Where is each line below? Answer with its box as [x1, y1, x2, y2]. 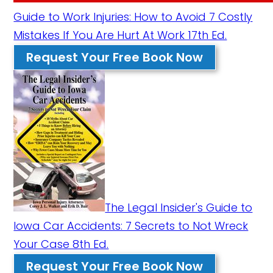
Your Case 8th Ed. [13, 236, 109, 252]
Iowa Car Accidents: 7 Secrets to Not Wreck [13, 218, 249, 233]
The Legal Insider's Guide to [105, 200, 253, 215]
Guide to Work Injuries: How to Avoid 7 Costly [13, 9, 253, 24]
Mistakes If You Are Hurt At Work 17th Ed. [13, 27, 227, 43]
